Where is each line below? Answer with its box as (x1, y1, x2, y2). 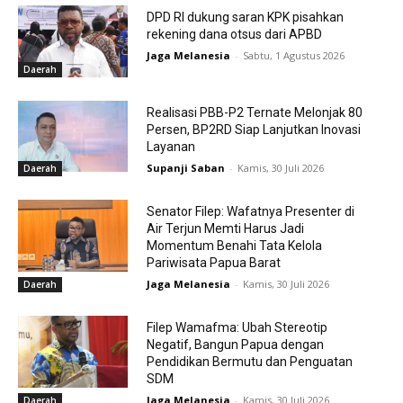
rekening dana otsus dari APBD (146, 27, 322, 42)
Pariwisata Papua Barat (146, 255, 281, 271)
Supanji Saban (146, 160, 225, 175)
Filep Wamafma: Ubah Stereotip (146, 320, 327, 336)
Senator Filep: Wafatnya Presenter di (146, 204, 354, 219)
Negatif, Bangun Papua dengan (146, 337, 324, 353)
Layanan (146, 139, 195, 154)
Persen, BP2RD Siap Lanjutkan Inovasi (146, 121, 361, 137)
